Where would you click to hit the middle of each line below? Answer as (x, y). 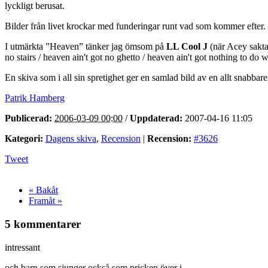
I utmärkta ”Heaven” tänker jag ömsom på (86, 47)
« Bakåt (43, 190)
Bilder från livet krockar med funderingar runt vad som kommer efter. (135, 26)
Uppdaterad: (156, 118)
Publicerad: (28, 118)
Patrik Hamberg (35, 98)
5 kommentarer (43, 224)
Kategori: (24, 139)
